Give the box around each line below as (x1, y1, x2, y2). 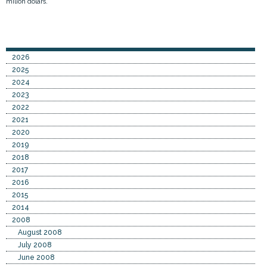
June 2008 (18, 253, 55, 262)
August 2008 (18, 228, 62, 237)
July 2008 (18, 241, 52, 249)
